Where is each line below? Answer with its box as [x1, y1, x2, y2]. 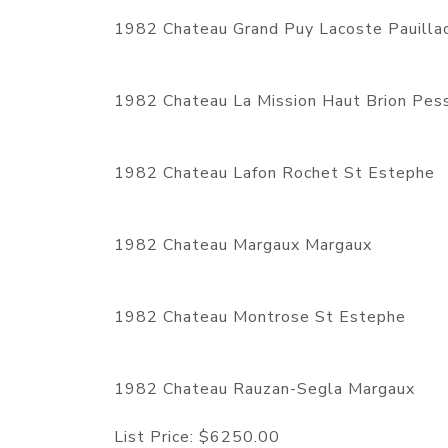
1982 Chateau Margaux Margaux [114, 234, 382, 257]
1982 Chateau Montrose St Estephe [114, 306, 411, 329]
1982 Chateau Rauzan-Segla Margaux [114, 378, 415, 401]
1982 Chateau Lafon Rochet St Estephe [114, 162, 435, 185]
